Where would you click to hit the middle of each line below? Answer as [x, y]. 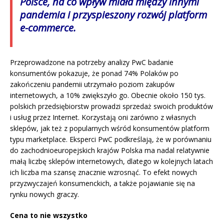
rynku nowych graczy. [44, 194]
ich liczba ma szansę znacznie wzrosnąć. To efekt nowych [103, 172]
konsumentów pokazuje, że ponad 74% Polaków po [94, 73]
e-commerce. [48, 28]
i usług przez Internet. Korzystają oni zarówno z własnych [103, 117]
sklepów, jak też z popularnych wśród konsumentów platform [110, 128]
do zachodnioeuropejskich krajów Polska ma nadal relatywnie [110, 150]
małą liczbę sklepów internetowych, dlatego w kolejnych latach [111, 161]
